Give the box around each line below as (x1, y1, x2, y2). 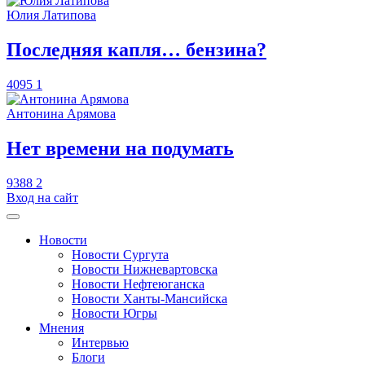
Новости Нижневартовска (72, 262, 218, 276)
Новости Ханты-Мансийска (72, 291, 227, 306)
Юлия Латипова (7, 7, 96, 22)
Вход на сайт (7, 190, 78, 204)
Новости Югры (72, 306, 157, 320)
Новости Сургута (72, 247, 169, 262)
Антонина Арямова (7, 106, 116, 121)
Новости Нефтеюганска (72, 276, 204, 291)
